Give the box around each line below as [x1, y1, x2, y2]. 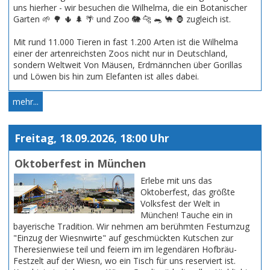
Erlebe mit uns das [140, 174, 212, 186]
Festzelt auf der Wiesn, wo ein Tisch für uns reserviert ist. [13, 254, 236, 266]
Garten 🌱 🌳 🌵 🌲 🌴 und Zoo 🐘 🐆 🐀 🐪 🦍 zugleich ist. [13, 13, 231, 25]
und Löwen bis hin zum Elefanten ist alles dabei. [13, 71, 199, 83]
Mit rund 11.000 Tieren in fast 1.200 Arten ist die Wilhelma [13, 36, 238, 48]
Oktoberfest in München [14, 155, 146, 171]
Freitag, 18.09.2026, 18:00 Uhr [14, 131, 169, 146]
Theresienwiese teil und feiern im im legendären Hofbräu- [13, 243, 237, 255]
